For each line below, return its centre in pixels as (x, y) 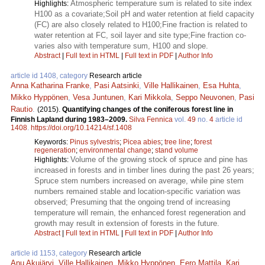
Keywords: (52, 142)
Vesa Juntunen (98, 97)
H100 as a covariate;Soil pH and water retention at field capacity (144, 14)
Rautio (22, 109)
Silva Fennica (151, 119)
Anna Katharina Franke (50, 85)
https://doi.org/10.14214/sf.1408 (81, 127)
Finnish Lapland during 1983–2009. (70, 119)
